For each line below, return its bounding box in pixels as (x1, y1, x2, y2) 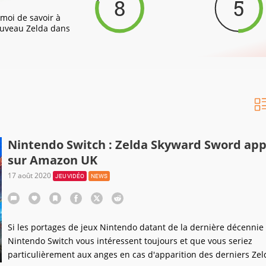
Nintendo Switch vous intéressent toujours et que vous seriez (7, 235, 252, 246)
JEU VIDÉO (55, 173, 84, 179)
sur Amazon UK (7, 152, 97, 168)
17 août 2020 (7, 170, 53, 180)
